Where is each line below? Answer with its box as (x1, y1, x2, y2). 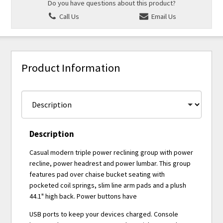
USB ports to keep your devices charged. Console (29, 210, 179, 219)
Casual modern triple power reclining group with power (29, 148, 194, 157)
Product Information (21, 60, 121, 75)
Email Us (149, 12, 176, 21)
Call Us (57, 12, 79, 21)
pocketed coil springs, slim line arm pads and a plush (29, 181, 187, 190)
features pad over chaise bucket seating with (29, 170, 165, 179)
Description (29, 128, 75, 140)
